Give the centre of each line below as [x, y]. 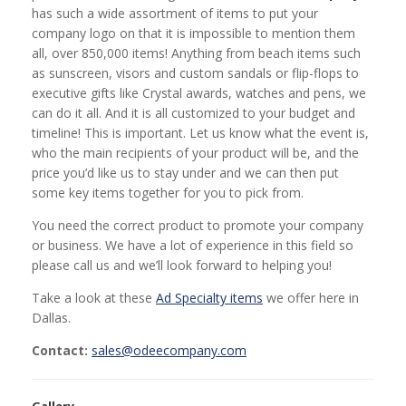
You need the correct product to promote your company [198, 225]
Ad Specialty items [209, 298]
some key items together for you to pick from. [168, 193]
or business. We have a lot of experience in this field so [193, 245]
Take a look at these [94, 298]
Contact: [60, 350]
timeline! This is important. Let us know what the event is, [200, 133]
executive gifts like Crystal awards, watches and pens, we [199, 93]
